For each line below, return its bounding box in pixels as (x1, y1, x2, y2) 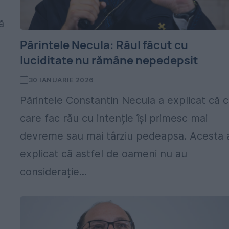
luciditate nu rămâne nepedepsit (20, 53, 199, 68)
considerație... (20, 166, 87, 178)
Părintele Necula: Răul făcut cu (20, 37, 189, 53)
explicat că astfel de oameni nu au (20, 148, 188, 160)
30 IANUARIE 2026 (28, 76, 94, 84)
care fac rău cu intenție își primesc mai (20, 112, 208, 124)
